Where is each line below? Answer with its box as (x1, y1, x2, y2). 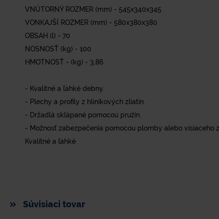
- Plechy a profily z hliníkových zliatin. (25, 98, 145, 106)
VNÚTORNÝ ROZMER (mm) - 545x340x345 (25, 5, 161, 14)
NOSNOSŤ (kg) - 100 (25, 45, 91, 53)
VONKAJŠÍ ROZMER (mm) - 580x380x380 (25, 19, 157, 27)
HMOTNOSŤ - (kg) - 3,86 (25, 58, 103, 66)
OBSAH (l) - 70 (25, 32, 70, 40)
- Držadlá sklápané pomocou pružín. (25, 111, 141, 119)
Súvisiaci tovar (21, 199, 85, 210)
